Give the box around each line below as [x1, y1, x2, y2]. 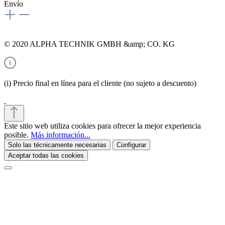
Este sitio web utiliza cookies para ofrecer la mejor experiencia [4, 121, 201, 130]
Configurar [117, 141, 146, 149]
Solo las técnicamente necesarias [8, 141, 106, 149]
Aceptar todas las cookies [8, 151, 84, 159]
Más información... [31, 130, 90, 139]
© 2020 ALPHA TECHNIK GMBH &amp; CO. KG [4, 39, 175, 48]
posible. [4, 130, 31, 139]
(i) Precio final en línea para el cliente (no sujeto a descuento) [4, 78, 196, 87]
